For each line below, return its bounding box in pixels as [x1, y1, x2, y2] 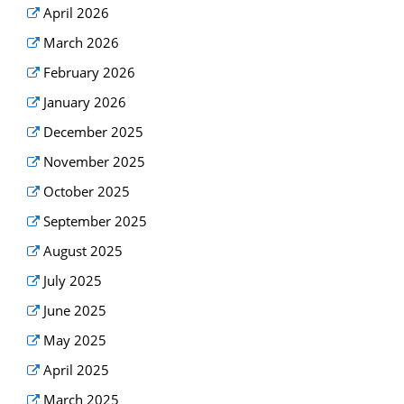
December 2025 [43, 123, 144, 142]
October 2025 [43, 182, 131, 201]
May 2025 [43, 331, 107, 350]
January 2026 [43, 93, 127, 112]
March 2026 [43, 33, 120, 52]
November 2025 [43, 152, 146, 171]
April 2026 [43, 4, 110, 23]
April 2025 [43, 361, 110, 380]
